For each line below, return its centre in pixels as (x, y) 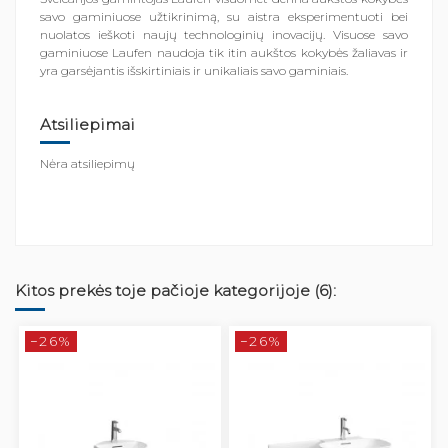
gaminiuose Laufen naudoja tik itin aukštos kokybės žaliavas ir (224, 52)
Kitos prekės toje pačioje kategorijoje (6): (175, 291)
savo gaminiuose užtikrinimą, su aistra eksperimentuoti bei (224, 16)
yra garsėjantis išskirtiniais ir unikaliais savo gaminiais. (195, 70)
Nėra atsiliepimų (87, 164)
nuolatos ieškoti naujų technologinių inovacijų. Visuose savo (224, 34)
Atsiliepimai (87, 124)
